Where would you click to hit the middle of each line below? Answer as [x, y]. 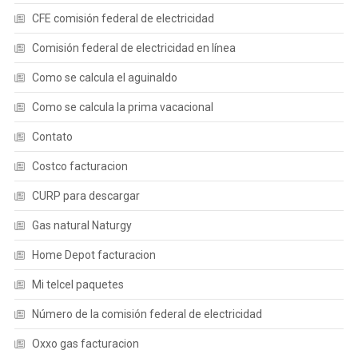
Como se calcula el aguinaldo [104, 78]
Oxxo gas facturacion [85, 344]
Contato [52, 137]
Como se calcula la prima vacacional [122, 107]
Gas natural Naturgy [82, 225]
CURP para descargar [86, 196]
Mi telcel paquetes [78, 284]
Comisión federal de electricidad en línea [133, 48]
